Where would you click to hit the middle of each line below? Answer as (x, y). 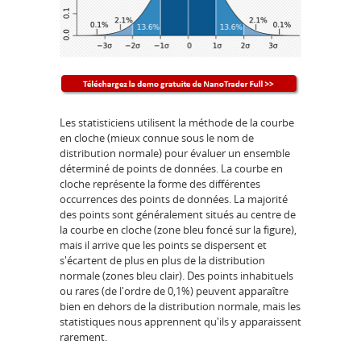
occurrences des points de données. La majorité (174, 199)
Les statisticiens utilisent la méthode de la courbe (177, 122)
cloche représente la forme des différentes (160, 183)
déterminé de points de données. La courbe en (171, 168)
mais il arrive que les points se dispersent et (163, 245)
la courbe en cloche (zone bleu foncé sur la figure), (178, 229)
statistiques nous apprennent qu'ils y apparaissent (180, 321)
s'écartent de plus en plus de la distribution (162, 260)
